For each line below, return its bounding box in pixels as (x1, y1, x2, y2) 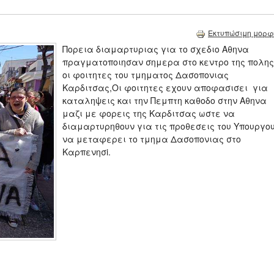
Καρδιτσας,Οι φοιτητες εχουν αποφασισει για (62, 81, 268, 94)
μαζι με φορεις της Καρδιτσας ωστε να (62, 107, 235, 120)
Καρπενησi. (62, 146, 111, 158)
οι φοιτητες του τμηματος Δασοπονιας (62, 68, 229, 81)
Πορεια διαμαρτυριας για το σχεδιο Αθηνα (62, 43, 249, 56)
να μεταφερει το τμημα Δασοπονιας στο (62, 133, 241, 146)
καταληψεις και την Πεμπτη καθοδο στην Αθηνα (62, 94, 267, 107)
